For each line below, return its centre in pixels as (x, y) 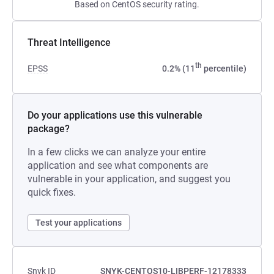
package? (49, 129)
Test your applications (79, 223)
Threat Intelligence (69, 43)
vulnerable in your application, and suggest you (129, 179)
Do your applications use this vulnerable (115, 115)
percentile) (224, 68)
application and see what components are (118, 165)
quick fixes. (52, 192)
